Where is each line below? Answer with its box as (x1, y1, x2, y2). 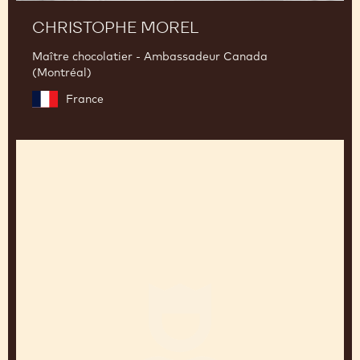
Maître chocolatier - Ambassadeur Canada (32, 252, 268, 267)
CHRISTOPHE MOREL (32, 219, 198, 241)
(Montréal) (32, 268, 92, 283)
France (66, 295, 104, 309)
